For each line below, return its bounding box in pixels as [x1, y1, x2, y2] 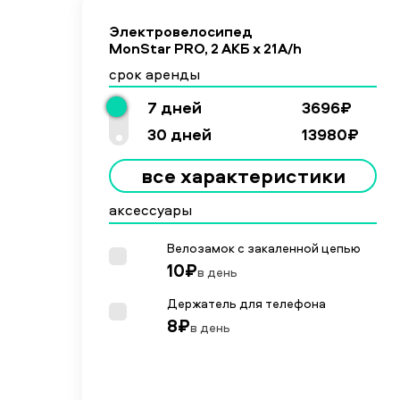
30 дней [147, 123, 212, 146]
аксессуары [109, 200, 192, 220]
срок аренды [109, 64, 200, 84]
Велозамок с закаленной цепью [167, 238, 361, 256]
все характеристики [140, 162, 346, 189]
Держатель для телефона [167, 294, 326, 312]
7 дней [147, 96, 202, 119]
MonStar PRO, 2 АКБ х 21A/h [109, 38, 302, 58]
